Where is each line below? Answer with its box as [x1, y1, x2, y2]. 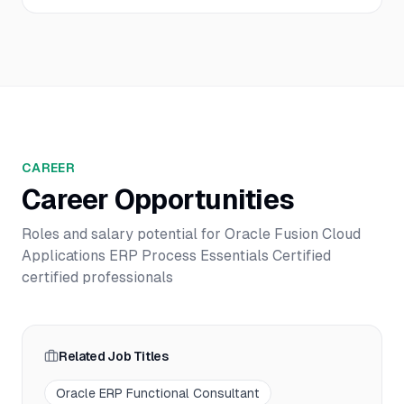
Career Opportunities [22, 184, 294, 216]
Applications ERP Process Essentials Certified [22, 247, 331, 264]
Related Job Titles [59, 349, 169, 363]
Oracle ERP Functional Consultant [56, 386, 260, 400]
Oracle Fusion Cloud [225, 225, 361, 243]
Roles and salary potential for [22, 225, 225, 243]
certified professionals [22, 269, 173, 286]
